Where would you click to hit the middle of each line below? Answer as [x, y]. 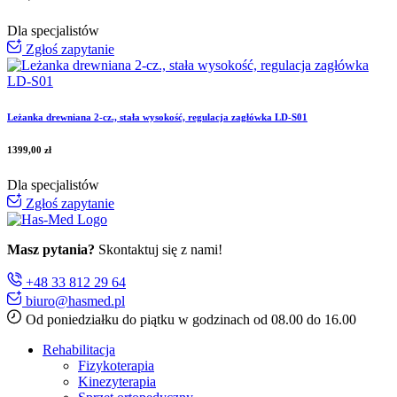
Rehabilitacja [79, 349]
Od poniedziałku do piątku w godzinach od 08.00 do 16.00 [189, 319]
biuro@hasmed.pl [74, 300]
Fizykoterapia [116, 365]
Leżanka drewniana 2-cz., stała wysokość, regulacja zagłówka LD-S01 [157, 117]
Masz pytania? [51, 249]
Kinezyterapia [117, 381]
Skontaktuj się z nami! [159, 249]
